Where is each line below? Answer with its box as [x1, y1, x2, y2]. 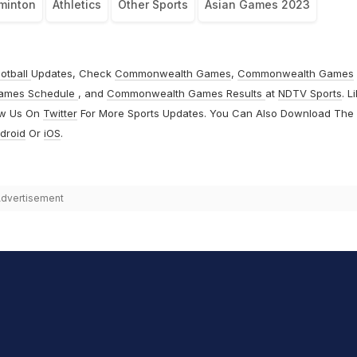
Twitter [42, 107, 77, 120]
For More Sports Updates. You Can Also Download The [76, 107, 354, 120]
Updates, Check [30, 67, 115, 80]
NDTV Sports [277, 87, 342, 100]
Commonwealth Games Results [106, 87, 265, 100]
